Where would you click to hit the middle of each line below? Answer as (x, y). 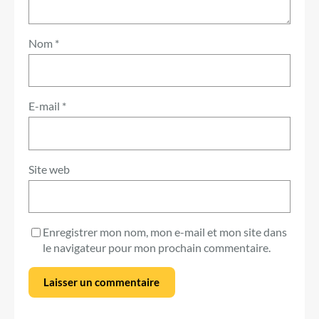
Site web (49, 169)
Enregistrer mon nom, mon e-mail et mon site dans (165, 231)
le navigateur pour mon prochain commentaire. (157, 247)
